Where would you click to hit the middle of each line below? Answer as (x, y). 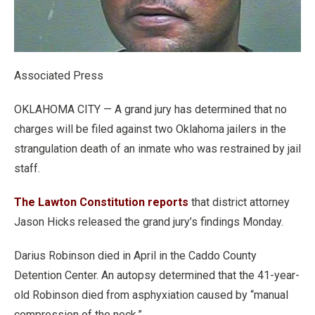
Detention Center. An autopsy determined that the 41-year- (157, 275)
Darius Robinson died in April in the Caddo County (135, 255)
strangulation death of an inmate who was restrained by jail (157, 148)
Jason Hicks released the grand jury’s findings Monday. (149, 221)
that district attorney (239, 202)
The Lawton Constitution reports (101, 202)
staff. (27, 168)
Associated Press (59, 75)
